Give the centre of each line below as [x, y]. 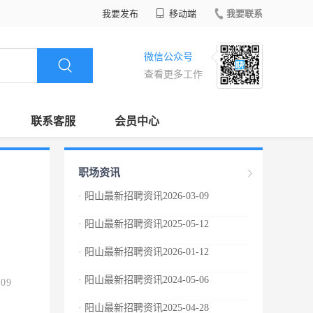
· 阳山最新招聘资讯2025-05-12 [144, 224]
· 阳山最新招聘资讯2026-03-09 [144, 196]
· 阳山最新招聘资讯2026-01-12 [144, 252]
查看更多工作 [173, 74]
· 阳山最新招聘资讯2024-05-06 [144, 280]
